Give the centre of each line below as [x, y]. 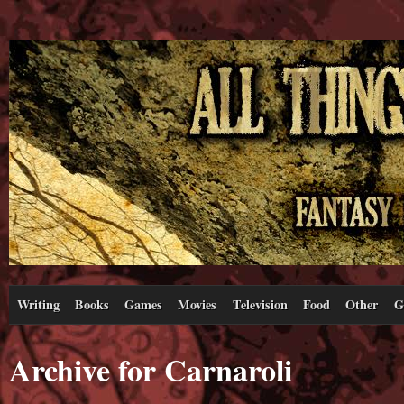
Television [260, 304]
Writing [38, 304]
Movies [197, 304]
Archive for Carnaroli [151, 369]
